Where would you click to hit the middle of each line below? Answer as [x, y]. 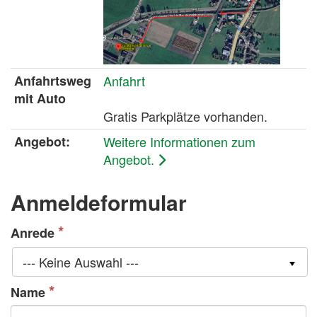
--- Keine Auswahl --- [81, 262]
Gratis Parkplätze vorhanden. [185, 116]
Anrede [34, 233]
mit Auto [40, 98]
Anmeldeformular [99, 202]
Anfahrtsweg [53, 80]
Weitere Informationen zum [179, 141]
